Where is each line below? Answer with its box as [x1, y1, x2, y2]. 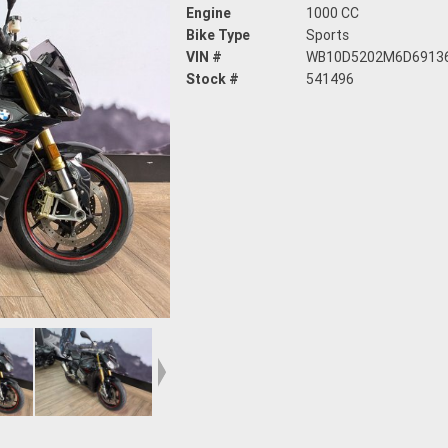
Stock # [186, 70, 239, 89]
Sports [306, 26, 350, 45]
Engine [186, 4, 231, 23]
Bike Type [186, 26, 250, 45]
